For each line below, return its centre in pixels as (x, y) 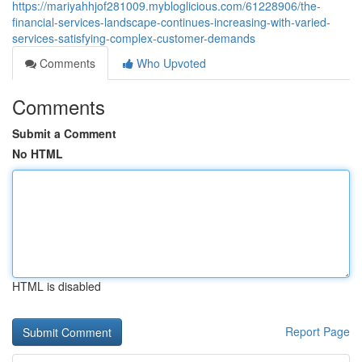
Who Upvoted (170, 63)
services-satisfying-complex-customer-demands (134, 38)
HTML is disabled (57, 286)
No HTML (38, 154)
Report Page (318, 331)
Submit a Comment (64, 133)
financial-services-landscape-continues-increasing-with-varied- (171, 22)
